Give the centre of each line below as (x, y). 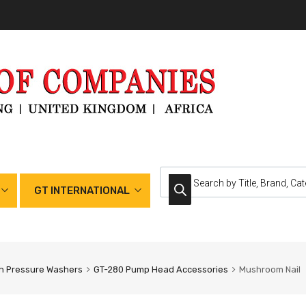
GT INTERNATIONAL (82, 191)
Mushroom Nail (269, 270)
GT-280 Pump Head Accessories (161, 270)
